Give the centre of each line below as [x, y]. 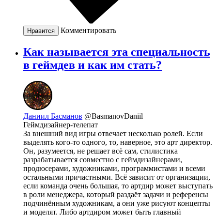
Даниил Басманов [53, 116]
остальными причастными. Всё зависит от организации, [117, 177]
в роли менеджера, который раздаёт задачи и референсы [116, 195]
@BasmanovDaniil [114, 116]
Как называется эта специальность [117, 52]
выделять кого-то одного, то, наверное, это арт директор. [118, 142]
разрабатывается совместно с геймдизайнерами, [103, 160]
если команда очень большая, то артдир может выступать [118, 186]
